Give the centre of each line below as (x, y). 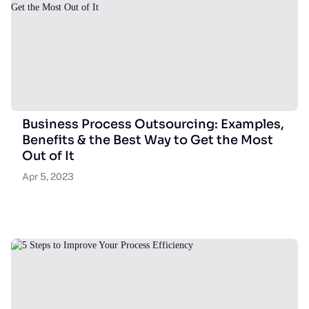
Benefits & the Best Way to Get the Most (148, 140)
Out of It (48, 156)
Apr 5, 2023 (48, 177)
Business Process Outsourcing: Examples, (153, 124)
